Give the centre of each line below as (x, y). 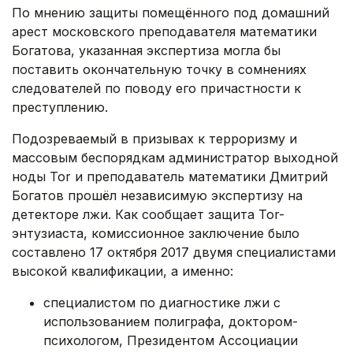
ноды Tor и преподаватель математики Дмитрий (170, 177)
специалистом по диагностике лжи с (162, 303)
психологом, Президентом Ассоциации (171, 341)
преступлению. (60, 108)
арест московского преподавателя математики (164, 32)
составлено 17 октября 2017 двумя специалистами (174, 253)
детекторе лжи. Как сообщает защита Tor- (148, 215)
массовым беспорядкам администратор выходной (175, 158)
